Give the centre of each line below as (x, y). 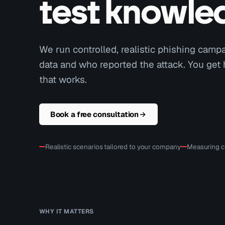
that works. (63, 80)
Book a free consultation (94, 114)
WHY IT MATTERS (66, 211)
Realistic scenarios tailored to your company (113, 147)
